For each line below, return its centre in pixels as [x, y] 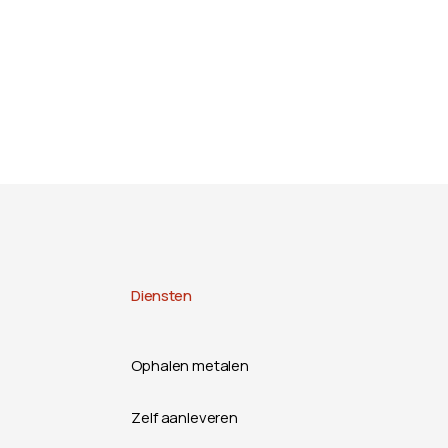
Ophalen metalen [190, 365]
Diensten [161, 295]
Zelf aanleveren [184, 417]
